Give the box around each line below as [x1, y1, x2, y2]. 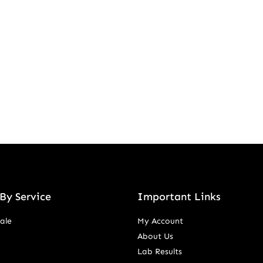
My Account [137, 216, 183, 226]
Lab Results [137, 247, 182, 257]
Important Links [137, 190, 221, 203]
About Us [137, 231, 173, 241]
